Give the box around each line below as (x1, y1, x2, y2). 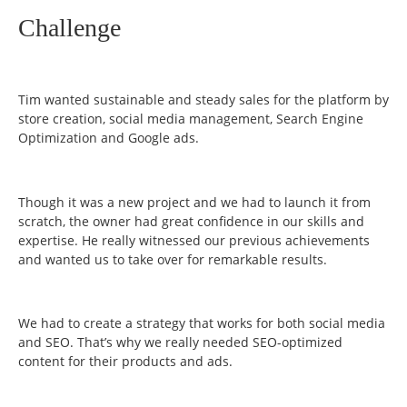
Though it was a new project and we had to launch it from (18, 193, 371, 211)
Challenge (18, 14, 121, 43)
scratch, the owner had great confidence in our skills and (18, 212, 364, 230)
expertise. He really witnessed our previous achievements (18, 231, 370, 249)
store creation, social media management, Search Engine (18, 109, 363, 127)
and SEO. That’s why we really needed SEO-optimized (18, 333, 342, 352)
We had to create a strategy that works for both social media (18, 314, 385, 333)
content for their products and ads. (18, 352, 233, 371)
